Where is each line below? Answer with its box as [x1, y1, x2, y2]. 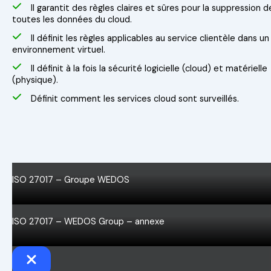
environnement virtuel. [12, 44, 105, 56]
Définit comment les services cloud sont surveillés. [31, 93, 239, 105]
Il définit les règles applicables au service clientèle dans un [31, 33, 269, 45]
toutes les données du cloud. [12, 14, 132, 26]
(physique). [12, 74, 58, 87]
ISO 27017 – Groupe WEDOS [12, 174, 129, 186]
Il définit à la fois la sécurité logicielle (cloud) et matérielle [31, 63, 267, 75]
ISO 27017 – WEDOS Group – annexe [12, 216, 165, 228]
